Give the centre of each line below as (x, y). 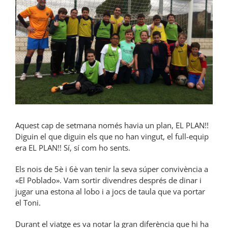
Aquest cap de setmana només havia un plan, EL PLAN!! (112, 125)
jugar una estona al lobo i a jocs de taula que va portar (110, 191)
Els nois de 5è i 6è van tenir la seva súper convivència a (112, 169)
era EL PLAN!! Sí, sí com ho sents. (73, 147)
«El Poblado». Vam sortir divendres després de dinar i (108, 180)
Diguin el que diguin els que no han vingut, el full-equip (112, 136)
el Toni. (28, 202)
